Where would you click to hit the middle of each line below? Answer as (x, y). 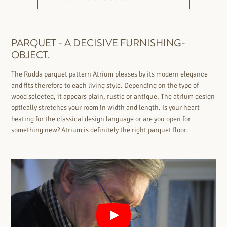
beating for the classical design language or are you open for (101, 119)
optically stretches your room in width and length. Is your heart (106, 107)
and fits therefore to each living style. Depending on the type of (105, 85)
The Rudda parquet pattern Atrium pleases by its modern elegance (110, 74)
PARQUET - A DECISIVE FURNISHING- (99, 43)
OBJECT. (31, 55)
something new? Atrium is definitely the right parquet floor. (100, 130)
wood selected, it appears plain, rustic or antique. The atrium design (113, 96)
